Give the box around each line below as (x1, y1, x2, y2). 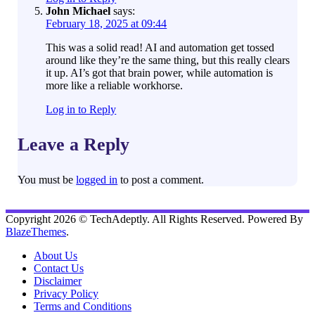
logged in (76, 174, 118, 186)
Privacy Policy (34, 288, 98, 300)
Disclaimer (34, 275, 82, 288)
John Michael (46, 5, 111, 18)
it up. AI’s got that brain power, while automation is (46, 67, 274, 79)
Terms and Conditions (34, 300, 131, 313)
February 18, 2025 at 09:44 (46, 18, 167, 30)
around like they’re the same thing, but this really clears (46, 54, 290, 67)
